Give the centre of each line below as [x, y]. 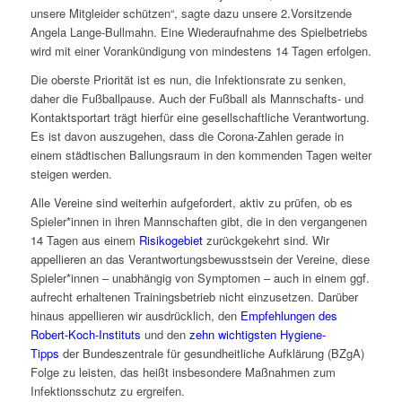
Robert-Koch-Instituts [85, 335]
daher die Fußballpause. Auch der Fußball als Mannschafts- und [197, 99]
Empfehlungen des [288, 316]
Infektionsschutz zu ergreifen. [107, 391]
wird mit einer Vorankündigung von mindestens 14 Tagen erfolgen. [201, 51]
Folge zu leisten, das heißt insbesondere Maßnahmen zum [183, 372]
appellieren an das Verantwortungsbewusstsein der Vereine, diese [200, 259]
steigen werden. [71, 174]
